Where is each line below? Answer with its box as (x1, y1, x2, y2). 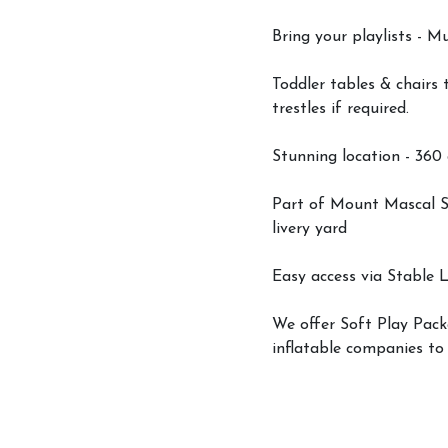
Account (300, 294, 362, 310)
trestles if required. (272, 101, 409, 118)
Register (300, 376, 360, 392)
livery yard (272, 221, 347, 238)
